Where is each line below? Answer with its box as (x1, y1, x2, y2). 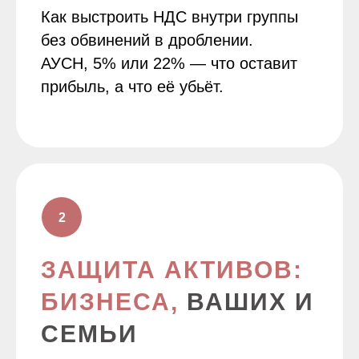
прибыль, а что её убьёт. (41, 78, 224, 95)
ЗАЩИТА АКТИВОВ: (41, 256, 303, 283)
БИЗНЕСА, (41, 288, 187, 315)
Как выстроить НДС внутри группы (41, 8, 298, 26)
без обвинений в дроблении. (41, 31, 253, 49)
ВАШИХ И (187, 288, 314, 315)
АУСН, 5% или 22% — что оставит (41, 54, 297, 72)
